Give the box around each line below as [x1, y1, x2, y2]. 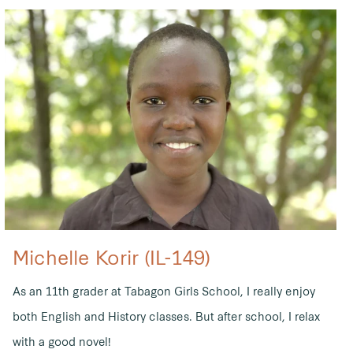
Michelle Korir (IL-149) [12, 243, 210, 270]
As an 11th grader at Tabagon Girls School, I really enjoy [12, 283, 315, 299]
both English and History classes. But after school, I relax [12, 308, 320, 325]
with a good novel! [12, 333, 111, 350]
